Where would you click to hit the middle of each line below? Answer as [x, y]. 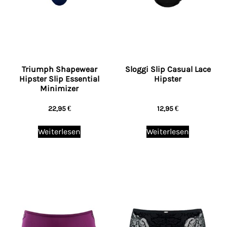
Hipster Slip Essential [59, 79]
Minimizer [59, 88]
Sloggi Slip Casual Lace [168, 69]
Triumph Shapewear [59, 69]
